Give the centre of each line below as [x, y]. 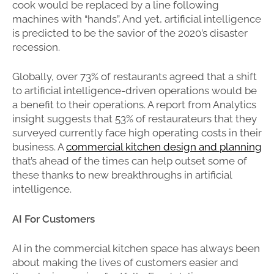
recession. [37, 47]
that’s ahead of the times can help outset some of [130, 161]
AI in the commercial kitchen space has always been [136, 248]
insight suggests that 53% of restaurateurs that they [135, 119]
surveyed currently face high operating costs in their [137, 133]
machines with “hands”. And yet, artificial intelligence [137, 19]
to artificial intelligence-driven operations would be [135, 91]
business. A [39, 147]
